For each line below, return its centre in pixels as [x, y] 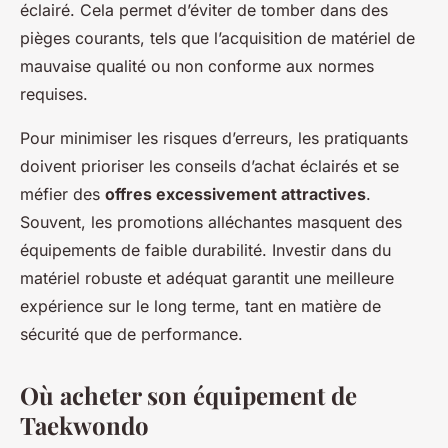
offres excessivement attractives [235, 194]
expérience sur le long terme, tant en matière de [200, 306]
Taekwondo [84, 425]
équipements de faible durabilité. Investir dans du [205, 250]
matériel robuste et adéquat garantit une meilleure [207, 278]
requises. [54, 94]
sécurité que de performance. [131, 334]
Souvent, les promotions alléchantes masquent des [211, 222]
